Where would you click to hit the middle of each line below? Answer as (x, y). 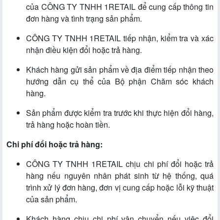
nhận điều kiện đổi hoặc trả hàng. (84, 50)
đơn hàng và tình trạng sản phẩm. (84, 19)
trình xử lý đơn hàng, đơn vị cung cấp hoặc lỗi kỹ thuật (120, 188)
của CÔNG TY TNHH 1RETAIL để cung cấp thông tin (120, 7)
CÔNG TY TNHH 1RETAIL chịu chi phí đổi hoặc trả (120, 164)
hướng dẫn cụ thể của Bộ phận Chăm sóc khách (120, 82)
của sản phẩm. (52, 199)
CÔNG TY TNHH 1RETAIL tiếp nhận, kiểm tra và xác (120, 38)
